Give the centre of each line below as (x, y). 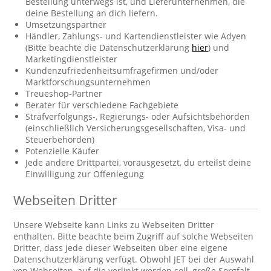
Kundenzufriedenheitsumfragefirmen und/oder (122, 70)
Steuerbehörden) (60, 139)
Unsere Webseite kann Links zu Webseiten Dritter (114, 225)
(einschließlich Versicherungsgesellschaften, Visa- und (136, 128)
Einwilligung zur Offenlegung (85, 174)
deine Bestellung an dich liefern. (92, 13)
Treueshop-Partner (64, 93)
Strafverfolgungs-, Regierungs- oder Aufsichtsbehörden (138, 116)
